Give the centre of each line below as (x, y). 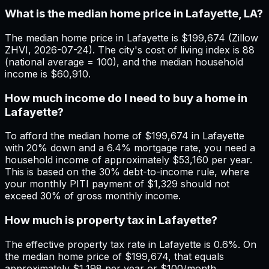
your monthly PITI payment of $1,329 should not (117, 184)
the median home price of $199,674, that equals (114, 256)
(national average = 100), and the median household (124, 62)
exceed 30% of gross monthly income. (93, 196)
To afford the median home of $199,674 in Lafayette (125, 136)
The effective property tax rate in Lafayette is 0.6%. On (131, 244)
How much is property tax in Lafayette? (111, 220)
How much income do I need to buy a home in (126, 98)
